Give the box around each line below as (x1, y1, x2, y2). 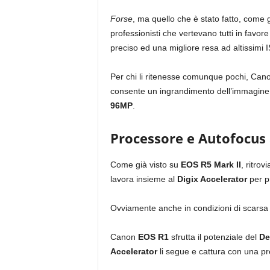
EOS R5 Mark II (180, 159, 241, 169)
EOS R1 (137, 231, 169, 242)
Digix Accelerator (177, 174, 250, 184)
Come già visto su (110, 159, 181, 169)
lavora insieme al (110, 174, 177, 184)
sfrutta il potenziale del (168, 231, 259, 242)
